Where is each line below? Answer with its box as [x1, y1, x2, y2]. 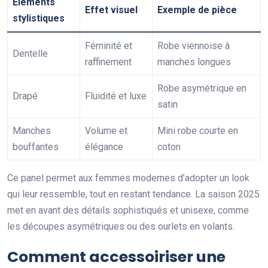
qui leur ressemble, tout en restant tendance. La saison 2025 [7, 188, 260, 200]
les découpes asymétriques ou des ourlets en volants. [7, 221, 234, 233]
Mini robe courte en [157, 125, 238, 137]
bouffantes [13, 141, 59, 153]
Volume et [85, 125, 127, 137]
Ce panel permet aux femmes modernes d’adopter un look [7, 172, 249, 184]
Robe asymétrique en [157, 83, 246, 95]
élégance [85, 141, 123, 153]
